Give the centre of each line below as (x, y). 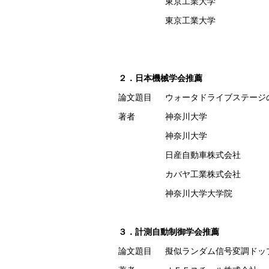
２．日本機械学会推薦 (160, 78)
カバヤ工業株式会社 (203, 174)
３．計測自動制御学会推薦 (169, 232)
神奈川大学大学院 (198, 193)
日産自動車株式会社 (203, 155)
